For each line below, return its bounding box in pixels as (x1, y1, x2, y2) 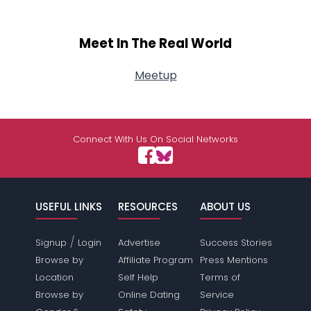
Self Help (117, 271, 158, 284)
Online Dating (117, 288, 180, 301)
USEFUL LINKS (35, 199, 103, 214)
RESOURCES (117, 199, 178, 214)
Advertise (117, 236, 160, 249)
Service (199, 288, 234, 301)
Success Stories (199, 236, 272, 249)
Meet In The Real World (79, 34, 232, 53)
